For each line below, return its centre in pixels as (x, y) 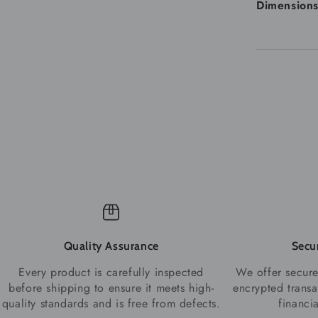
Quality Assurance (111, 246)
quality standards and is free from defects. (111, 303)
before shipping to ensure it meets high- (111, 287)
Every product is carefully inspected (111, 272)
